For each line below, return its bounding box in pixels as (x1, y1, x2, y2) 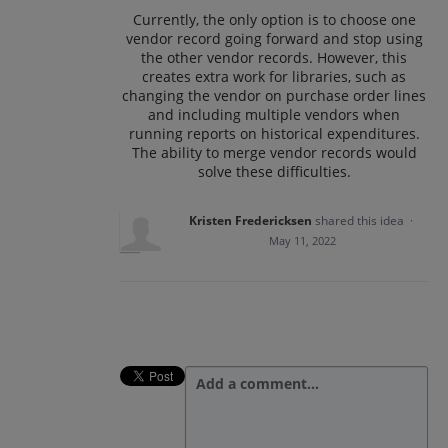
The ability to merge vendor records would (131, 142, 417, 162)
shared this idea (314, 211, 407, 229)
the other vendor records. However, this (141, 47, 407, 67)
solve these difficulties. (197, 161, 351, 181)
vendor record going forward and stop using (125, 28, 423, 48)
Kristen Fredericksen (188, 211, 312, 229)
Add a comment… (196, 373, 319, 393)
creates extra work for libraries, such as (142, 66, 406, 86)
